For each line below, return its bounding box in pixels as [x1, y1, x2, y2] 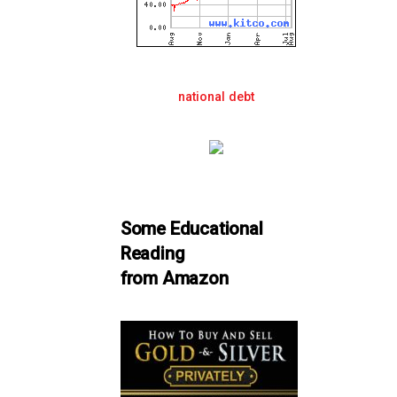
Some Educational [120, 217, 263, 239]
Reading [120, 242, 185, 264]
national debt [178, 89, 255, 105]
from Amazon [120, 267, 229, 289]
